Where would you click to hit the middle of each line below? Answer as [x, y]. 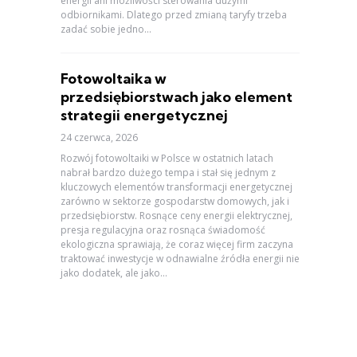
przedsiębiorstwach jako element [177, 97]
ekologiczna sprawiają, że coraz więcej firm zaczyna [177, 244]
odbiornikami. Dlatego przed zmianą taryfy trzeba [174, 15]
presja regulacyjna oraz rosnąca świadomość [163, 230]
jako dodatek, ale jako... [114, 273]
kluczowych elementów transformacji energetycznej [177, 187]
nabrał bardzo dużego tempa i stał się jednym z [168, 173]
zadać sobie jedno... [106, 29]
